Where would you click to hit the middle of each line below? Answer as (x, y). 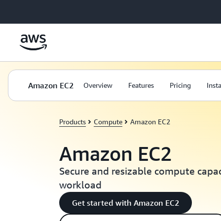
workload (80, 185)
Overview (98, 85)
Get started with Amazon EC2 (126, 203)
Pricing (180, 85)
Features (141, 85)
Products (73, 122)
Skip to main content (36, 10)
